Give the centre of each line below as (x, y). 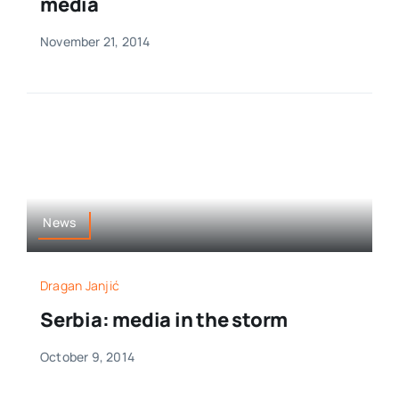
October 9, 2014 (87, 357)
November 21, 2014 (95, 42)
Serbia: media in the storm (164, 320)
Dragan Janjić (80, 286)
